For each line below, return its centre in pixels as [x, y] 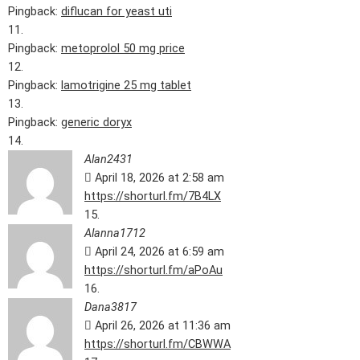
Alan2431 [108, 159]
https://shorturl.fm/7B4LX [153, 196]
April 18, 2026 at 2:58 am [160, 178]
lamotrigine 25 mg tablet [126, 85]
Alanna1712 [115, 233]
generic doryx [96, 122]
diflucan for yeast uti [117, 11]
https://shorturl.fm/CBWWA [157, 344]
